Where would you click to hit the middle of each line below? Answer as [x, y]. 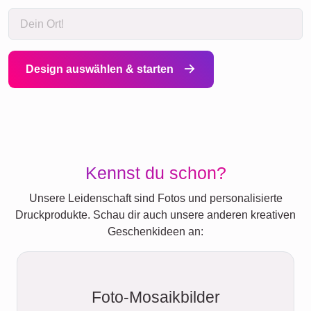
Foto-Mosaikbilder [155, 297]
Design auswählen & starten [101, 69]
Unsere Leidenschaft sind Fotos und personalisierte [155, 199]
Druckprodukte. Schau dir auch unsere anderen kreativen [155, 215]
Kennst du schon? [155, 173]
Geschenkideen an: [155, 232]
